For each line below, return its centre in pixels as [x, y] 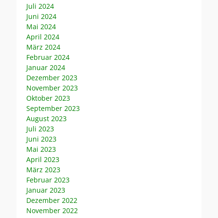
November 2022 [52, 210]
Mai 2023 [41, 149]
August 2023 [46, 118]
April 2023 [43, 159]
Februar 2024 [48, 57]
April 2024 [43, 36]
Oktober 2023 [48, 98]
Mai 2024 [41, 26]
